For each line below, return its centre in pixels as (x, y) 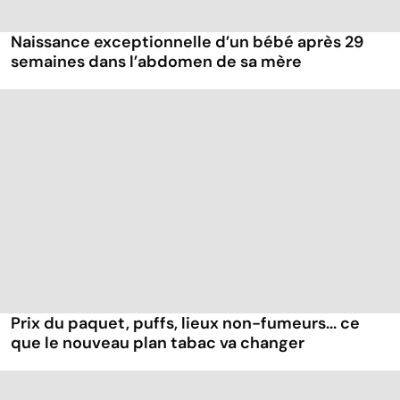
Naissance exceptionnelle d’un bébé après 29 (187, 42)
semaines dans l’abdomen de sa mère (156, 62)
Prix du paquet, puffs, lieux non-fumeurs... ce (185, 324)
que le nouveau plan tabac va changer (158, 343)
